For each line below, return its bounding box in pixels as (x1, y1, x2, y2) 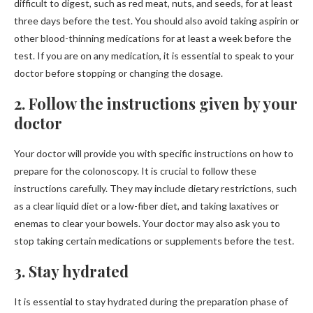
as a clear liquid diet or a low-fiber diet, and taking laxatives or (14, 200, 279, 212)
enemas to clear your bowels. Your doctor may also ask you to (14, 217, 280, 229)
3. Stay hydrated (14, 261, 129, 282)
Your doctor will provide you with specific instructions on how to (14, 147, 293, 159)
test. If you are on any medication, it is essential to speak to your (14, 50, 294, 61)
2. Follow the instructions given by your (14, 93, 298, 114)
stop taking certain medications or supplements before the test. (14, 235, 294, 247)
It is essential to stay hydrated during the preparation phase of (14, 296, 288, 307)
